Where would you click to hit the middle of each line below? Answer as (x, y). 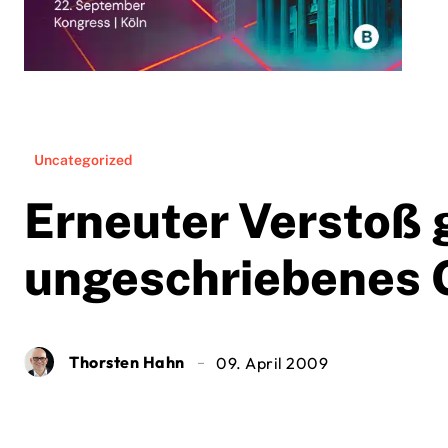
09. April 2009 (272, 363)
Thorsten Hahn (127, 362)
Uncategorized (83, 160)
